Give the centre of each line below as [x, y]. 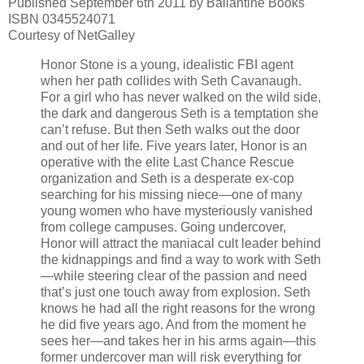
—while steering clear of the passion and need [174, 276]
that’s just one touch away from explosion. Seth [175, 292]
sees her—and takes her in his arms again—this [178, 341]
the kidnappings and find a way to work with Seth [181, 260]
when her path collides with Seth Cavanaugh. [171, 81]
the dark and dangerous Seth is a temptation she [180, 114]
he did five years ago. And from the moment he [173, 325]
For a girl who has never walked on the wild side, [181, 97]
